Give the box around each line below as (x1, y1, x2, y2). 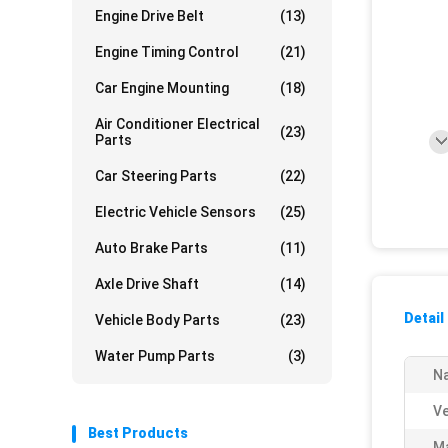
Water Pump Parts (95, 348, 215, 364)
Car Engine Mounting (95, 80, 229, 96)
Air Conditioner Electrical (95, 116, 260, 132)
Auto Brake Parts (95, 240, 208, 256)
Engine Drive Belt (95, 8, 204, 24)
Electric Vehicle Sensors (95, 204, 256, 220)
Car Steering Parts (95, 168, 217, 184)
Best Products (88, 425, 188, 441)
